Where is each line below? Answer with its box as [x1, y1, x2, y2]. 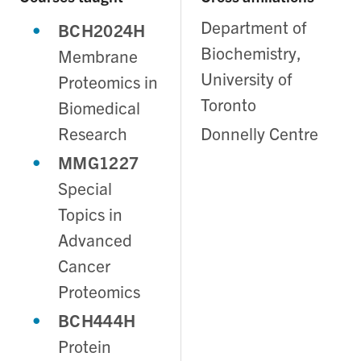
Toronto [200, 93, 256, 115]
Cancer [58, 255, 110, 276]
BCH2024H [58, 19, 146, 41]
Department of [200, 16, 306, 38]
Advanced [58, 229, 132, 251]
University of [200, 68, 292, 89]
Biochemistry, [200, 42, 301, 64]
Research [58, 122, 127, 144]
